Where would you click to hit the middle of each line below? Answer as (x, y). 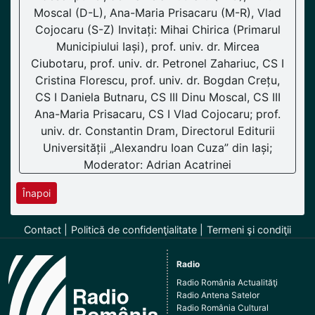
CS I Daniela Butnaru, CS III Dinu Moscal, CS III (157, 97)
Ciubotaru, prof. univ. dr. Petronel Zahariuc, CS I (157, 64)
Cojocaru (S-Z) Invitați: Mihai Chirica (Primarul (157, 30)
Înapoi (37, 193)
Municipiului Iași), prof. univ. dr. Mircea (157, 47)
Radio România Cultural (223, 308)
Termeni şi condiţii (249, 230)
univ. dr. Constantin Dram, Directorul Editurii (157, 131)
